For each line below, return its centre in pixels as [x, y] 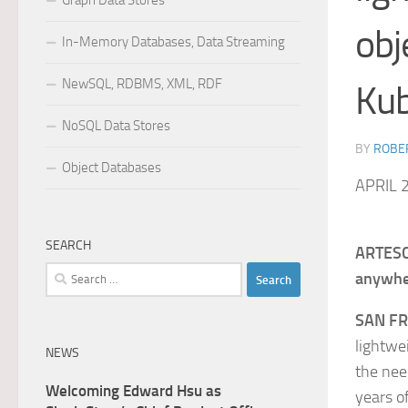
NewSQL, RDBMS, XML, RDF [142, 84]
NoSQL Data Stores [116, 126]
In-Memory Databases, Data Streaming [173, 42]
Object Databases [112, 168]
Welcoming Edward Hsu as [133, 391]
